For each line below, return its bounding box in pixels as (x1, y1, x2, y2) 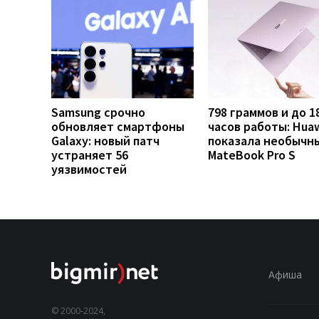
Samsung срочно (51, 103, 145, 120)
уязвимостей (51, 160, 127, 177)
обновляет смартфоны (51, 117, 184, 135)
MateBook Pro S (208, 146, 296, 163)
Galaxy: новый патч (51, 132, 159, 149)
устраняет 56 (51, 146, 128, 163)
